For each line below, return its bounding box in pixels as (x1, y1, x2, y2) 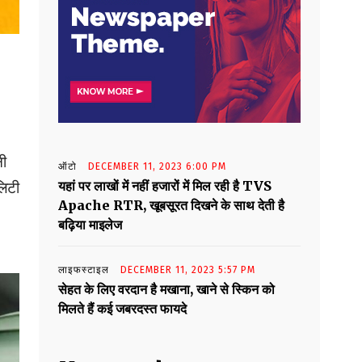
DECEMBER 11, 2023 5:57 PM (120, 264, 255, 276)
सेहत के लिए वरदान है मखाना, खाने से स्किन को (58, 281, 275, 298)
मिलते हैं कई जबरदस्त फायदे (58, 301, 187, 318)
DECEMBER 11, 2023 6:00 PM (88, 161, 226, 173)
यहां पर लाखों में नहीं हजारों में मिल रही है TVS (58, 178, 271, 195)
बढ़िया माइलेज (58, 217, 122, 234)
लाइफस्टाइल (58, 264, 109, 276)
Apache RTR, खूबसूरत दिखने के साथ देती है (58, 197, 284, 214)
